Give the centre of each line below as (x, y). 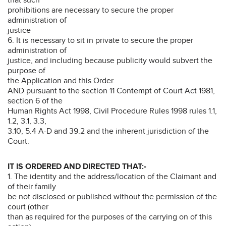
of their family (32, 186)
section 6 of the (35, 101)
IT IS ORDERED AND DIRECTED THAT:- (77, 166)
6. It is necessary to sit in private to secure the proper (100, 40)
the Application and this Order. (61, 80)
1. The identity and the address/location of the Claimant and (112, 176)
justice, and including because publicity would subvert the (110, 60)
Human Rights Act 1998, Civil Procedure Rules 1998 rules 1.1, (112, 111)
